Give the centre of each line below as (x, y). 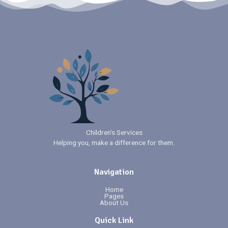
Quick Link (114, 220)
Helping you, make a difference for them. (114, 142)
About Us (114, 202)
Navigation (114, 172)
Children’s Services (114, 132)
